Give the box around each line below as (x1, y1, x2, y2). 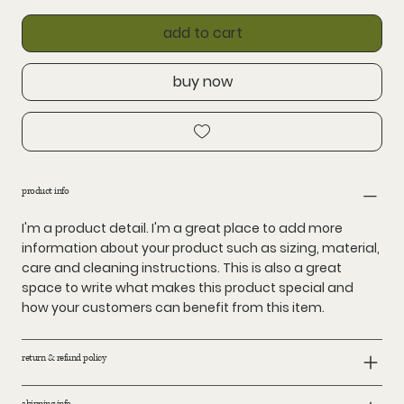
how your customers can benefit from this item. (22, 298, 325, 317)
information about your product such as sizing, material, (22, 239, 380, 258)
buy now (173, 71, 233, 93)
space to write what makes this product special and (22, 279, 353, 298)
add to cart (163, 22, 243, 43)
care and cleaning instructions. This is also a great (22, 259, 342, 278)
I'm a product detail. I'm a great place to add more (22, 219, 343, 238)
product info (22, 184, 69, 198)
